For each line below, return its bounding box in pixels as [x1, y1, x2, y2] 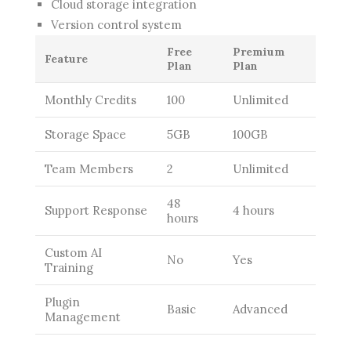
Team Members [45, 161, 133, 176]
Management [45, 309, 121, 324]
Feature [45, 51, 88, 66]
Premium [233, 44, 285, 59]
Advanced [233, 301, 288, 317]
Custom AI [45, 244, 102, 260]
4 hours [233, 202, 274, 218]
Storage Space [45, 126, 126, 142]
